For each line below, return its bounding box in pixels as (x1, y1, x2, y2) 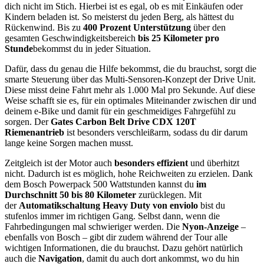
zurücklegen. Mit (138, 190, 202, 200)
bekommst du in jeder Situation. (33, 44, 151, 54)
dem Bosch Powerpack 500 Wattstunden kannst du (5, 179, 196, 190)
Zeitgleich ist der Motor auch (5, 158, 114, 169)
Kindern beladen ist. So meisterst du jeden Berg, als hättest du (5, 12, 234, 22)
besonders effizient (114, 158, 190, 169)
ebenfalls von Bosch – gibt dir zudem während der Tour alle (5, 232, 227, 243)
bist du (198, 200, 225, 211)
